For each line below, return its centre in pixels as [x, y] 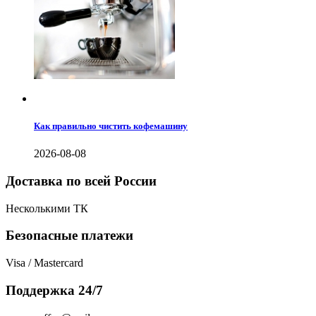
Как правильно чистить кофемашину [111, 126]
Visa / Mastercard [46, 263]
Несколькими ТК [47, 208]
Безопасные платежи [69, 236]
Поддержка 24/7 [54, 290]
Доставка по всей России [81, 181]
